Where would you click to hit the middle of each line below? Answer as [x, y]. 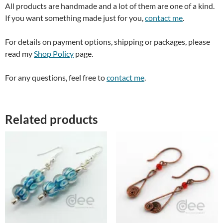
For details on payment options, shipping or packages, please [108, 41]
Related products [51, 119]
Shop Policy [54, 53]
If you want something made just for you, [75, 17]
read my [19, 53]
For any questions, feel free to [56, 77]
